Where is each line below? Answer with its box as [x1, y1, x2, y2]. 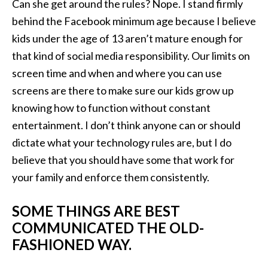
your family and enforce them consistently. [12, 170, 209, 184]
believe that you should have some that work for [12, 153, 234, 166]
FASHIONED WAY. [12, 236, 132, 253]
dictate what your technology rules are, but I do [12, 136, 232, 149]
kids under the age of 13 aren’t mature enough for [12, 32, 243, 45]
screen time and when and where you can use [12, 66, 222, 80]
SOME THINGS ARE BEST [12, 202, 180, 220]
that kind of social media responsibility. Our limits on [12, 49, 250, 62]
